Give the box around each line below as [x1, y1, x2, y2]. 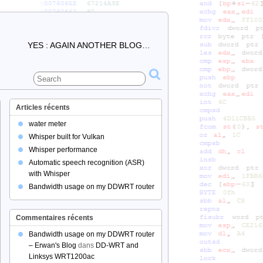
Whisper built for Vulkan [29, 133, 104, 141]
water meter [29, 120, 66, 128]
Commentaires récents [16, 214, 93, 222]
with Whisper [29, 170, 70, 178]
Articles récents [16, 103, 70, 112]
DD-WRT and [96, 241, 139, 249]
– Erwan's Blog [29, 241, 76, 249]
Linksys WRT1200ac [29, 252, 95, 261]
